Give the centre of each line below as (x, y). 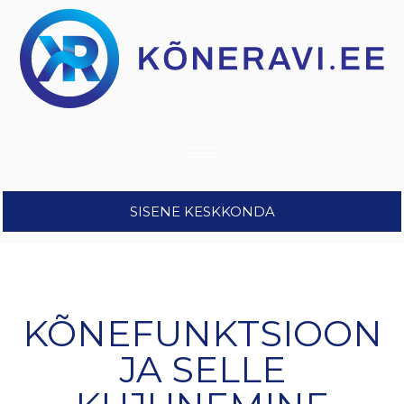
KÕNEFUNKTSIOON (202, 334)
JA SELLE (202, 370)
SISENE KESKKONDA (202, 212)
